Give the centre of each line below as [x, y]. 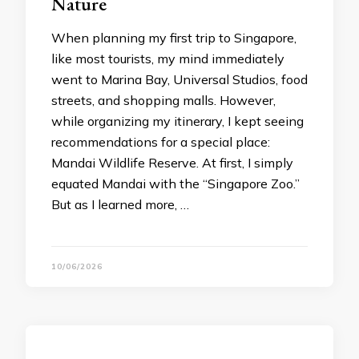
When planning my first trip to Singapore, [174, 38]
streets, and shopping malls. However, [163, 100]
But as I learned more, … [120, 204]
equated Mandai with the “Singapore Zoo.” [175, 184]
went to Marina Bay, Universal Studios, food [179, 79]
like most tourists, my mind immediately [168, 58]
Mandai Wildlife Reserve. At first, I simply [172, 163]
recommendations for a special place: [161, 142]
